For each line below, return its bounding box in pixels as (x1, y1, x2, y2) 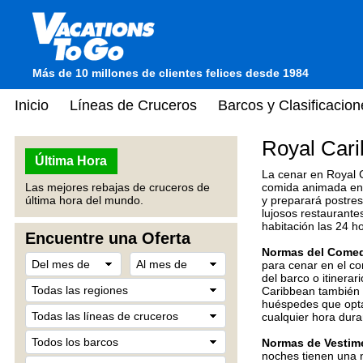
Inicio (15, 96, 49, 113)
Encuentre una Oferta (25, 229, 190, 247)
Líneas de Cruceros (70, 96, 197, 113)
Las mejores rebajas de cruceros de (25, 181, 210, 194)
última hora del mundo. (25, 194, 143, 207)
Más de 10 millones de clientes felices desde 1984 (32, 66, 309, 79)
